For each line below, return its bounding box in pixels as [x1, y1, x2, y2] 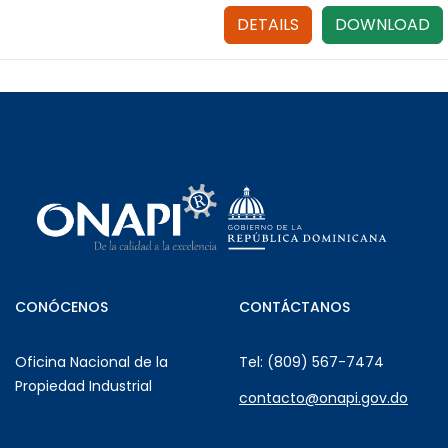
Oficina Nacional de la [15, 352, 168, 372]
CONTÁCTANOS [239, 297, 350, 317]
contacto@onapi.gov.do [239, 388, 408, 408]
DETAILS [237, 13, 299, 36]
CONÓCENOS [15, 297, 108, 317]
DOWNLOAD [335, 13, 430, 36]
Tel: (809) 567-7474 [239, 352, 384, 372]
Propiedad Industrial [15, 376, 152, 396]
